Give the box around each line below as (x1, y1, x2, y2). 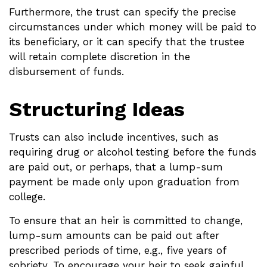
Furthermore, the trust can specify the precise (9, 6, 236, 18)
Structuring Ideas (9, 97, 185, 122)
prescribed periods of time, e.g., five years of (9, 244, 226, 257)
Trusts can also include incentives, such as (9, 131, 219, 144)
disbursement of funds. (9, 66, 124, 78)
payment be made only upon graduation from (9, 176, 240, 188)
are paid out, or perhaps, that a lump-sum (9, 161, 223, 173)
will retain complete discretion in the (9, 51, 190, 63)
